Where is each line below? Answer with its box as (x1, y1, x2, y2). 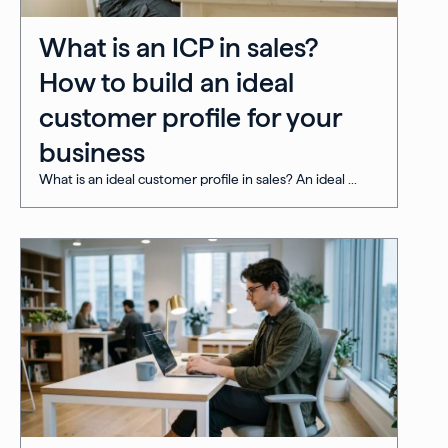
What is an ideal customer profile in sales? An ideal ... (39, 171, 357, 188)
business (39, 136, 145, 169)
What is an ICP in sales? (39, 31, 318, 64)
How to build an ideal (39, 66, 294, 99)
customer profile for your (39, 101, 342, 134)
